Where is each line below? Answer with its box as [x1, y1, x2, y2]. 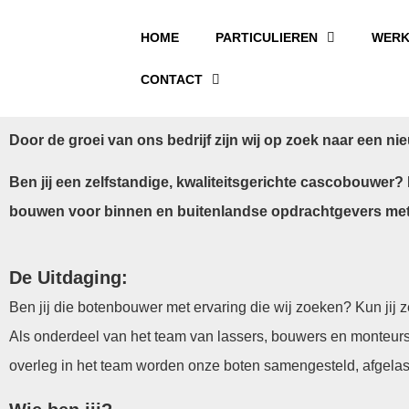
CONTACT [141, 72, 204, 87]
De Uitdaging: [9, 267, 128, 288]
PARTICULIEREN [215, 30, 319, 45]
